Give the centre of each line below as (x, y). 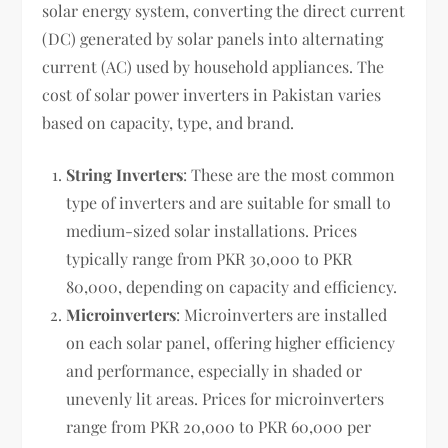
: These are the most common (289, 174)
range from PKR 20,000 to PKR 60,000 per (219, 426)
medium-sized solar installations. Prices (212, 230)
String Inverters (125, 174)
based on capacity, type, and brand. (168, 122)
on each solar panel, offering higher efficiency (231, 342)
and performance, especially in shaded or (214, 370)
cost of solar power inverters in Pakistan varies (212, 94)
